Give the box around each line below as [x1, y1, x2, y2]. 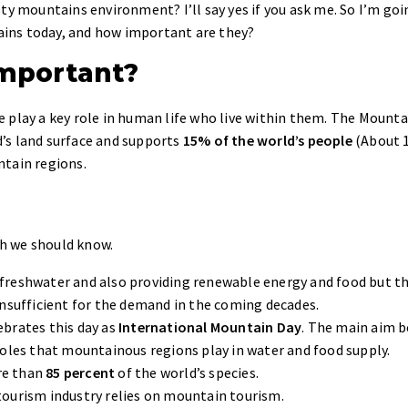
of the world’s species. [115, 363, 260, 382]
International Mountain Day [118, 318, 302, 336]
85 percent [46, 363, 116, 382]
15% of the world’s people [182, 131, 352, 149]
